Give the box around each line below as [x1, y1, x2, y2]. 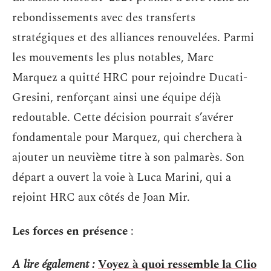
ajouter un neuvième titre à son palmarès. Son [12, 149, 244, 166]
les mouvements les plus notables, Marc [12, 49, 214, 67]
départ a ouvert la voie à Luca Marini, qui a [12, 169, 231, 186]
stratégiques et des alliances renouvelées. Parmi [12, 29, 254, 47]
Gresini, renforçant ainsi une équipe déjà [12, 89, 221, 106]
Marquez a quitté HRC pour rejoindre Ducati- [12, 69, 247, 87]
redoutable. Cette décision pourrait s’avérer [12, 109, 233, 126]
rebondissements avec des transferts [12, 9, 195, 27]
